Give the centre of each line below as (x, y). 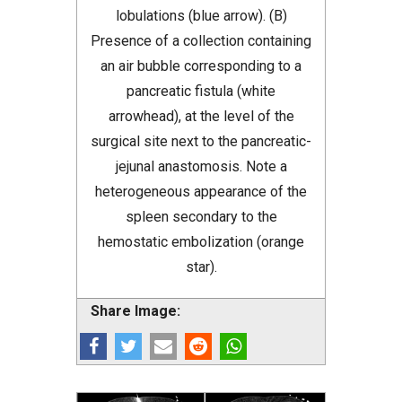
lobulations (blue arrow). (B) (201, 16)
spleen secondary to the (201, 217)
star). (201, 267)
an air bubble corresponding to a (201, 66)
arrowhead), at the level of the (201, 117)
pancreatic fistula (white (201, 92)
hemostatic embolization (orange (201, 242)
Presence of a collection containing (201, 41)
